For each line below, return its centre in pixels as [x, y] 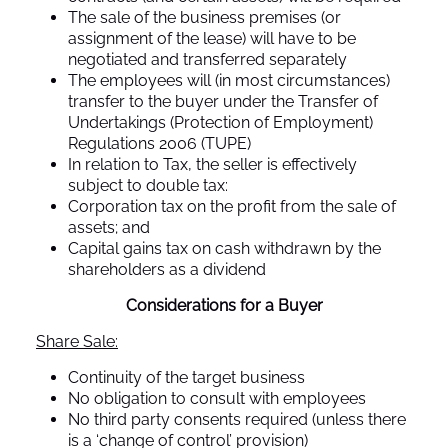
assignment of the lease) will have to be [212, 38]
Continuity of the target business [186, 377]
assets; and [109, 227]
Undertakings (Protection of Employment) [220, 122]
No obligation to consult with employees [217, 398]
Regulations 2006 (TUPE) [159, 143]
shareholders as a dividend [167, 269]
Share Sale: [77, 341]
